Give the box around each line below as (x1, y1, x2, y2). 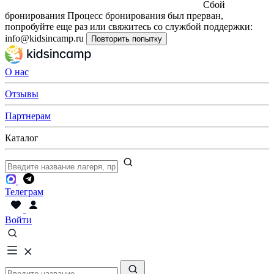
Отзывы (5, 89, 39, 99)
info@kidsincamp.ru (5, 33, 84, 43)
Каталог (5, 133, 39, 143)
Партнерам (5, 111, 51, 121)
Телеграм (5, 187, 43, 197)
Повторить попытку (91, 34, 162, 43)
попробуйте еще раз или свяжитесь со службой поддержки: (5, 21, 253, 32)
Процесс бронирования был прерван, (67, 10, 223, 21)
